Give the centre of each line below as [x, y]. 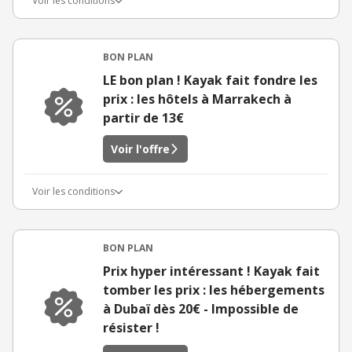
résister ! [131, 328]
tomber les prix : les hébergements [214, 290]
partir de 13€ [143, 118]
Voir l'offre [140, 149]
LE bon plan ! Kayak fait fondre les [210, 80]
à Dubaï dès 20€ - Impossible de [201, 309]
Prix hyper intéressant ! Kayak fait [211, 271]
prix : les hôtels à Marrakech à [197, 99]
